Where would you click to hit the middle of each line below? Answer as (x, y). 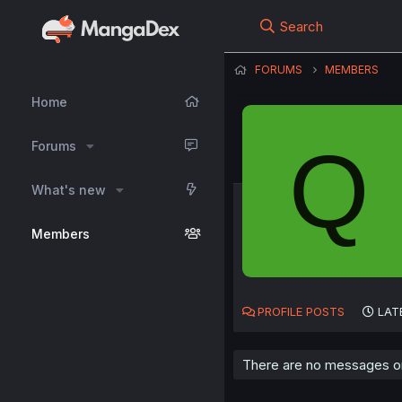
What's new (69, 190)
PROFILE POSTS (301, 312)
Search (302, 26)
